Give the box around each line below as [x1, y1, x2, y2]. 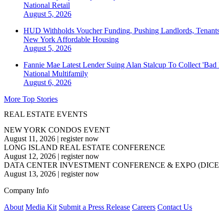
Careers [132, 202, 155, 211]
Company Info [4, 186, 49, 195]
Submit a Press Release [59, 202, 130, 211]
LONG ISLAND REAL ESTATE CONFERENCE [4, 143, 165, 152]
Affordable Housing [57, 35, 119, 44]
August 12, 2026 [4, 152, 56, 160]
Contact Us [157, 202, 192, 211]
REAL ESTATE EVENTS [4, 110, 88, 119]
